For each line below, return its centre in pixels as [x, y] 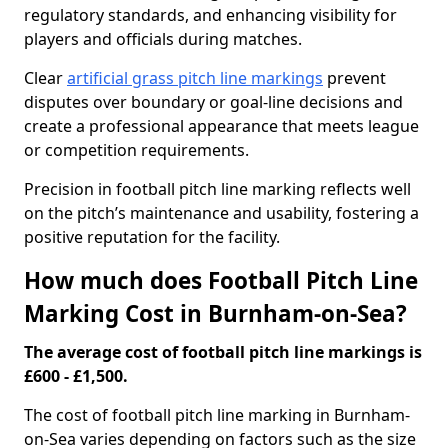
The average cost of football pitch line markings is [223, 352]
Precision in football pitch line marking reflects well [217, 189]
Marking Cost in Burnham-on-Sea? [215, 313]
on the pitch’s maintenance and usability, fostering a [221, 213]
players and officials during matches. [163, 39]
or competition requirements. [138, 150]
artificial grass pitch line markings [195, 78]
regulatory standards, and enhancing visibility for [210, 15]
